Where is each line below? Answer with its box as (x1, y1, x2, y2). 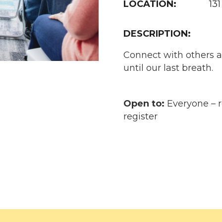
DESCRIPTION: (123, 28, 191, 39)
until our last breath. (123, 62, 213, 73)
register (123, 111, 158, 122)
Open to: (123, 98, 165, 109)
